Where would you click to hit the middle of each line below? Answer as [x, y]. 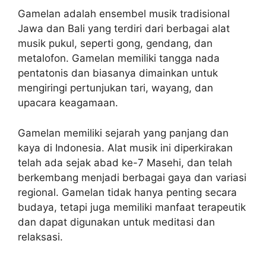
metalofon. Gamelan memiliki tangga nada [119, 58]
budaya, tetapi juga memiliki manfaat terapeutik [132, 207]
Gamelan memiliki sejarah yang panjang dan [123, 133]
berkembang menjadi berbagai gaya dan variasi [132, 177]
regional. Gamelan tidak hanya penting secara [127, 192]
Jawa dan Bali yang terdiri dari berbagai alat [124, 28]
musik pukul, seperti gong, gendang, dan [115, 43]
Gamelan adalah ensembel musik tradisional [124, 14]
